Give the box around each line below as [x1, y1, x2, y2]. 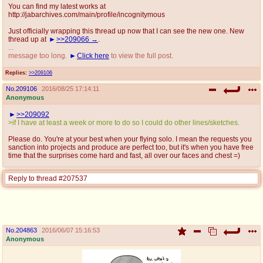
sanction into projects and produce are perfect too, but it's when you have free [8, 143, 254, 151]
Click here [77, 52, 109, 59]
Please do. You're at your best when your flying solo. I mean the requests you [8, 135, 252, 143]
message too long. [8, 52, 69, 59]
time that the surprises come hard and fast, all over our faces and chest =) [8, 151, 240, 159]
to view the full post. [109, 52, 173, 59]
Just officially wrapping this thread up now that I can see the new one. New [8, 27, 244, 35]
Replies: [5, 69, 27, 76]
